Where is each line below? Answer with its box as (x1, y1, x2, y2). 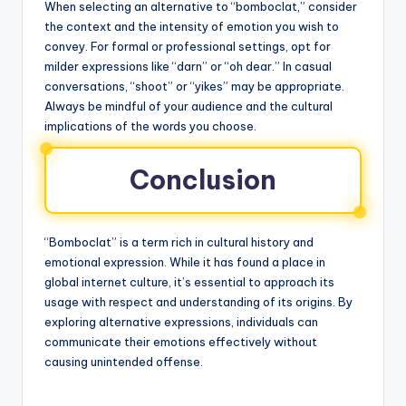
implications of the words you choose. (44, 118, 256, 133)
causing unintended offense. (44, 353, 203, 369)
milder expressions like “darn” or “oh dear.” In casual (44, 58, 332, 73)
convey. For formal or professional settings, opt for (44, 38, 331, 53)
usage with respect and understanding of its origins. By (44, 294, 353, 309)
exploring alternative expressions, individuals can (44, 314, 318, 329)
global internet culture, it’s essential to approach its (44, 274, 334, 289)
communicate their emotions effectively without (44, 333, 317, 349)
